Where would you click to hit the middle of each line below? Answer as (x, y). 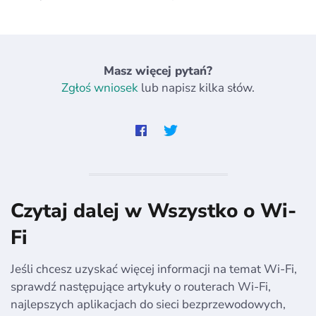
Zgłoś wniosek (100, 87)
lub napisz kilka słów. (196, 87)
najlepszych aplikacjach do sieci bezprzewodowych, (148, 304)
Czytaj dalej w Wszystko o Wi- (153, 211)
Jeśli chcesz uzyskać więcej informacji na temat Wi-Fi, (154, 269)
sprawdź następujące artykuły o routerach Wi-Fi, (141, 286)
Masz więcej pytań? (158, 71)
